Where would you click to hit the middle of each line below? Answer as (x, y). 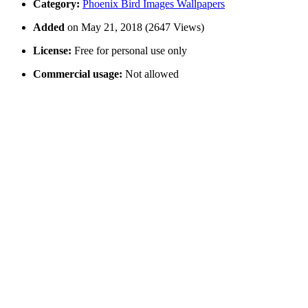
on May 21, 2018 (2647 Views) (136, 27)
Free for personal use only (129, 51)
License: (52, 51)
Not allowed (151, 74)
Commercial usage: (78, 74)
